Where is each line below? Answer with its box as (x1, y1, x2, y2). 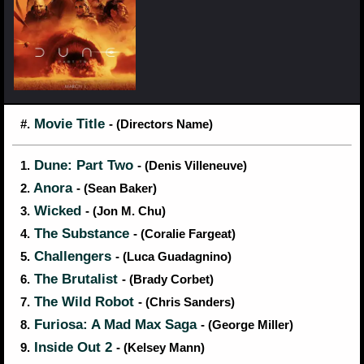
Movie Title (30, 116, 109, 132)
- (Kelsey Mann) (116, 341, 205, 355)
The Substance (30, 226, 133, 242)
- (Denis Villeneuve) (137, 159, 247, 173)
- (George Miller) (201, 318, 293, 332)
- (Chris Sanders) (138, 296, 235, 310)
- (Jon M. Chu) (85, 205, 166, 219)
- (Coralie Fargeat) (133, 227, 236, 241)
